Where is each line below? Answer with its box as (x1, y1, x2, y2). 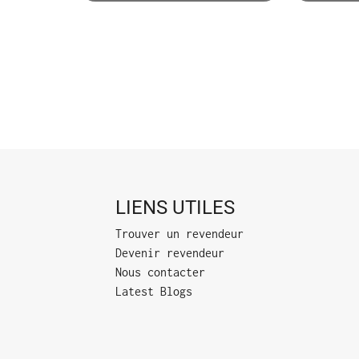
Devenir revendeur (115, 246, 224, 260)
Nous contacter (115, 265, 205, 280)
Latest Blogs (115, 284, 192, 299)
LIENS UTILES (115, 196, 235, 219)
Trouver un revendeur (115, 227, 244, 241)
